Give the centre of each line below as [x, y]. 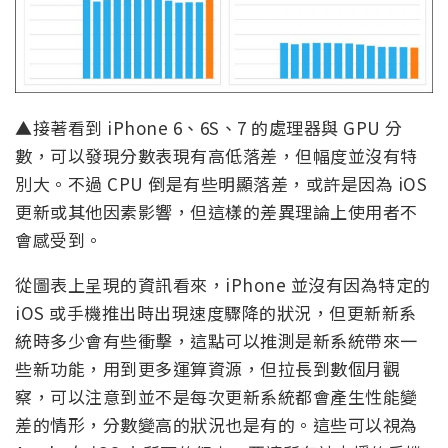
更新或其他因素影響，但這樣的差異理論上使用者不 [216, 211]
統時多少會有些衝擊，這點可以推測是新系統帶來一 [216, 340]
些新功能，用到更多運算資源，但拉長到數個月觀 [207, 368]
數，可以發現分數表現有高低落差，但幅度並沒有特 [216, 155]
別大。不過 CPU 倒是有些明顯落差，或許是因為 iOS [221, 183]
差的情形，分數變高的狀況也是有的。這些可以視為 [216, 424]
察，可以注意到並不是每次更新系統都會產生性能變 [216, 396]
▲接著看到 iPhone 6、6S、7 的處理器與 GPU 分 [209, 127]
